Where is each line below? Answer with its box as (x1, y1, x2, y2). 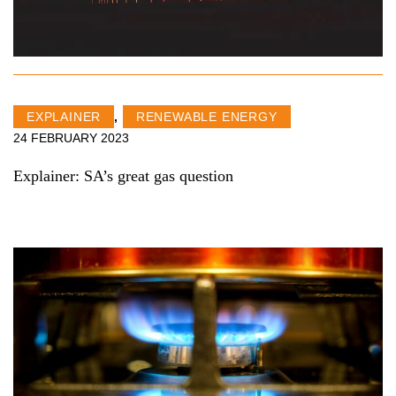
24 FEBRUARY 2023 (13, 131, 129, 146)
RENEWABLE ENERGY (135, 110, 278, 125)
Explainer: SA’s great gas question (13, 167, 233, 186)
